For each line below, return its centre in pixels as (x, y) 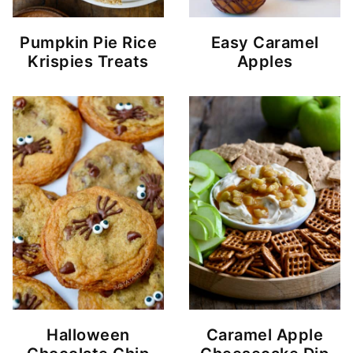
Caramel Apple (265, 335)
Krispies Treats (88, 61)
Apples (265, 61)
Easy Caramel (265, 42)
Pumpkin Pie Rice (88, 42)
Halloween (88, 335)
